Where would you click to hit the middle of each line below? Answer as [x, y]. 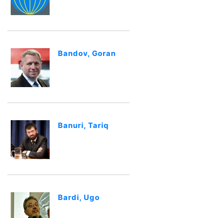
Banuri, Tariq [83, 125]
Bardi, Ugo [79, 197]
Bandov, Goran [87, 53]
